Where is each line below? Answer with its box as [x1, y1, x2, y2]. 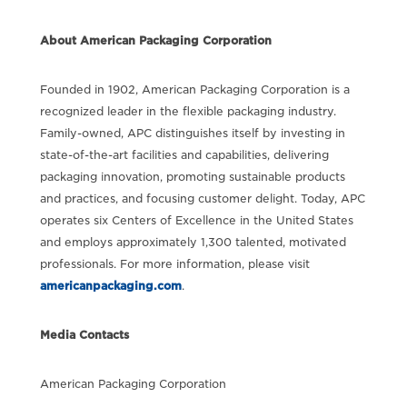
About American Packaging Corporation [39, 33, 272, 47]
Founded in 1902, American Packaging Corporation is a [39, 82, 350, 96]
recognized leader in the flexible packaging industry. [39, 104, 336, 118]
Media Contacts [39, 327, 129, 342]
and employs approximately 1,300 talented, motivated [39, 234, 346, 249]
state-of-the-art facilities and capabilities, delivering [39, 147, 329, 162]
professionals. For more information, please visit [39, 256, 310, 271]
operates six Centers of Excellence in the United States [39, 213, 353, 227]
